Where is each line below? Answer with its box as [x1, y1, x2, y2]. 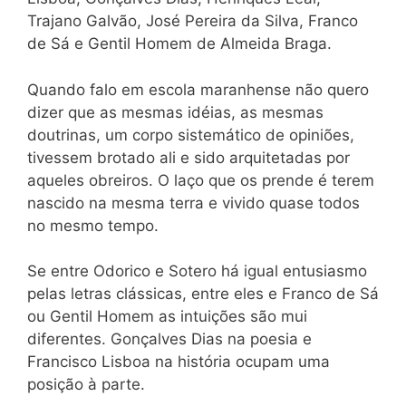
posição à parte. [27, 375, 145, 393]
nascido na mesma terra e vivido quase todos [27, 193, 360, 212]
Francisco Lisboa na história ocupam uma [27, 353, 330, 371]
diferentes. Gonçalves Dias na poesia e [27, 330, 312, 348]
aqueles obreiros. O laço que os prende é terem [27, 170, 374, 189]
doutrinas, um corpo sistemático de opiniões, [27, 125, 354, 144]
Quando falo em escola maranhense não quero [27, 80, 369, 99]
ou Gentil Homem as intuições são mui [27, 307, 307, 325]
